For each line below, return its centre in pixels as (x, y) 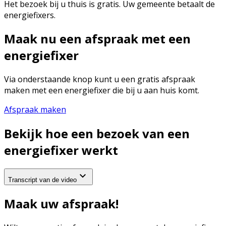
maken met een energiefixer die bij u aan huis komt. (102, 91)
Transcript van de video (42, 180)
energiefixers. (30, 15)
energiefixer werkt (61, 150)
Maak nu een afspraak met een (97, 39)
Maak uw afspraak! (61, 204)
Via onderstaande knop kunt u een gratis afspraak (100, 79)
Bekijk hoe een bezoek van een (97, 134)
